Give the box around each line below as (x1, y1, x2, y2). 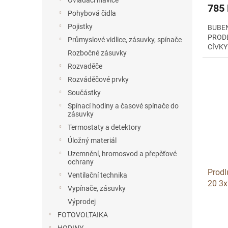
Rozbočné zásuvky (68, 49, 127, 57)
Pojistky (68, 22, 93, 31)
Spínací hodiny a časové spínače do (68, 102, 179, 110)
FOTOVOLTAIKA (58, 211, 108, 219)
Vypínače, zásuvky (68, 184, 126, 192)
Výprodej (68, 197, 96, 206)
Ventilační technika (68, 171, 127, 179)
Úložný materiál (68, 136, 117, 145)
